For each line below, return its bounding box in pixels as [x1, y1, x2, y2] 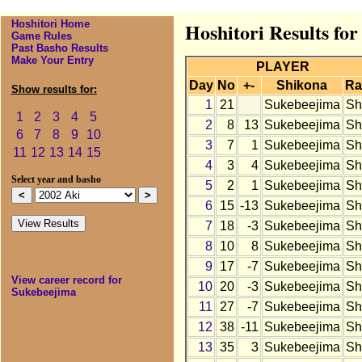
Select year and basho [11, 175, 101, 185]
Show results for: [11, 83, 97, 96]
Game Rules [11, 30, 72, 43]
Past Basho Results [11, 42, 108, 55]
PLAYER [256, 60, 310, 74]
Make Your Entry [11, 54, 94, 67]
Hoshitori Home [11, 18, 90, 31]
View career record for [11, 274, 122, 287]
